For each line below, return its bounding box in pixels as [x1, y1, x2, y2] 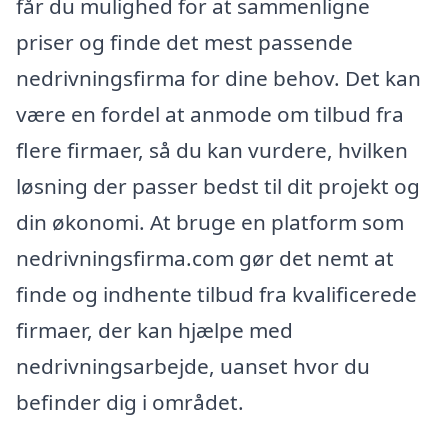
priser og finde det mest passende [16, 28, 353, 57]
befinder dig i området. [16, 388, 244, 417]
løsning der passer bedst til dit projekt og [16, 172, 420, 201]
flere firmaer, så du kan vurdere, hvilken [16, 136, 408, 165]
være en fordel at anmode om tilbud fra [16, 100, 404, 129]
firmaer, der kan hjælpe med [16, 316, 293, 345]
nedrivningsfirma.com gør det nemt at [16, 244, 394, 273]
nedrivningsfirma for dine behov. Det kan [16, 64, 421, 93]
